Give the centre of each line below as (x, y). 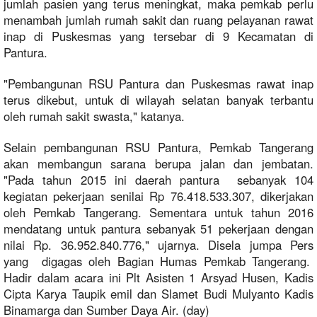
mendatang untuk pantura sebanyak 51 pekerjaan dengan (158, 229)
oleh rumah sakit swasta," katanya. (94, 116)
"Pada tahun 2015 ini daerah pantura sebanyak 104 (158, 180)
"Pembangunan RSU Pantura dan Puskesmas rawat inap (158, 84)
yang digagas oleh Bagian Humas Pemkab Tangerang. (158, 261)
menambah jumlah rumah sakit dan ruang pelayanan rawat (158, 20)
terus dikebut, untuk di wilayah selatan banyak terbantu (158, 100)
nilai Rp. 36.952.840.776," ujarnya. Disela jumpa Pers (158, 245)
